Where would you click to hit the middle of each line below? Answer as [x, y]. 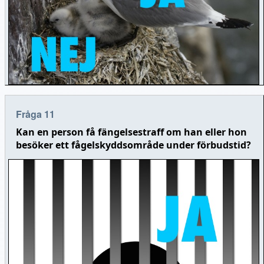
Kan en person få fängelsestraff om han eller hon [131, 132]
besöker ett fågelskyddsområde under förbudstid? [133, 145]
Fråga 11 [35, 114]
